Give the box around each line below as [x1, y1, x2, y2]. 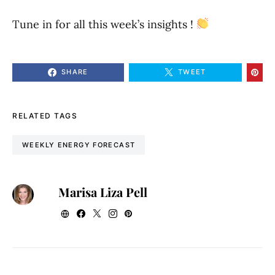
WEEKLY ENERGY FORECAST [22, 140, 136, 149]
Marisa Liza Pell [58, 183, 147, 200]
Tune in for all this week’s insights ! [12, 17, 196, 31]
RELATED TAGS [12, 110, 77, 120]
